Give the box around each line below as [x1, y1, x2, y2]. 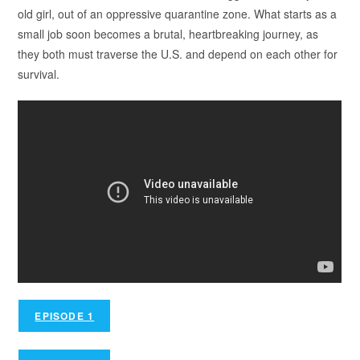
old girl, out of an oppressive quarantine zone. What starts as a [18, 6, 337, 22]
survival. [18, 66, 60, 82]
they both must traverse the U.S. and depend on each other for [18, 46, 338, 62]
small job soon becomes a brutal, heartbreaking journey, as [18, 26, 319, 42]
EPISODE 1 [35, 308, 95, 323]
